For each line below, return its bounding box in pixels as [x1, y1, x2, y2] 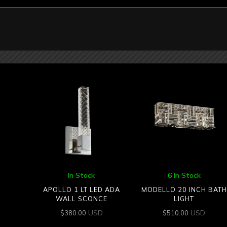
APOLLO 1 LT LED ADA [43, 185, 120, 194]
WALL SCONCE [55, 195, 107, 203]
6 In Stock [167, 170, 201, 180]
